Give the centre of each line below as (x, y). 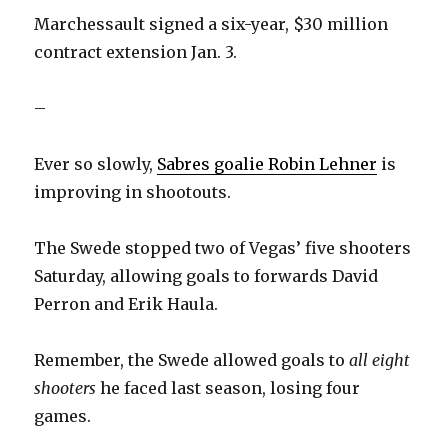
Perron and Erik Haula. (126, 304)
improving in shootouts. (133, 192)
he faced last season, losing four (228, 388)
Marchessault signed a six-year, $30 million (211, 24)
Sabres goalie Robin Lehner (267, 164)
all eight (380, 360)
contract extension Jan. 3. (136, 52)
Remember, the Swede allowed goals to (192, 360)
